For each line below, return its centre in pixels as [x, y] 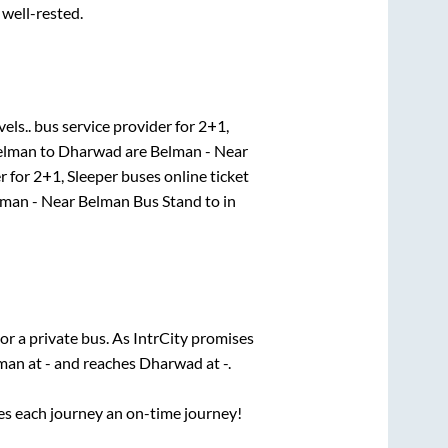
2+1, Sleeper [75, 175]
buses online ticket [183, 175]
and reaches [94, 363]
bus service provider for [114, 125]
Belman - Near [199, 150]
